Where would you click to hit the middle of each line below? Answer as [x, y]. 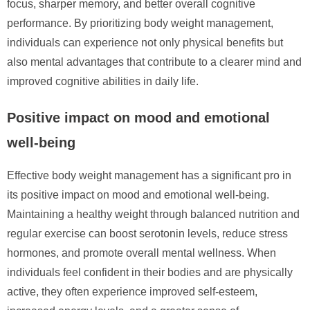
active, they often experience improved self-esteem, [132, 291]
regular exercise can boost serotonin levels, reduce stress [147, 233]
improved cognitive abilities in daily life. [103, 81]
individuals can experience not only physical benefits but [145, 42]
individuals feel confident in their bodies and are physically [150, 272]
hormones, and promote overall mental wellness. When [142, 253]
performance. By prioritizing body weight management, [140, 23]
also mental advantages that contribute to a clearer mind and [154, 62]
